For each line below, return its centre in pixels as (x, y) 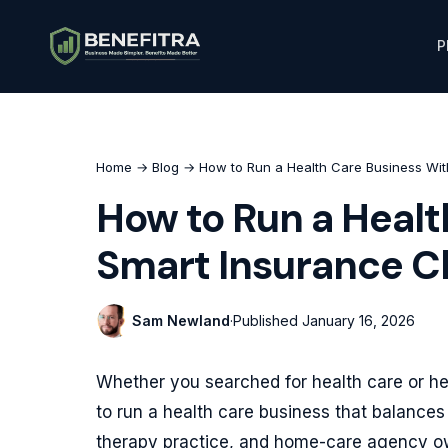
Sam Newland (181, 320)
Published (267, 320)
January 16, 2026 (358, 320)
